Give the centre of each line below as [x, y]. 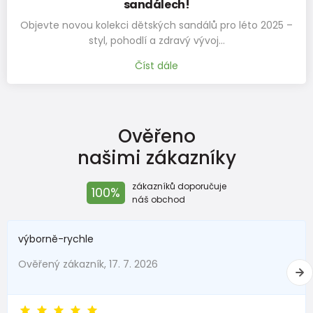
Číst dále [156, 65]
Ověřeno [156, 136]
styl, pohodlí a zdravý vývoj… [156, 40]
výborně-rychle [56, 239]
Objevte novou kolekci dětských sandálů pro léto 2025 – [156, 25]
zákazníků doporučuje [179, 186]
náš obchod [159, 199]
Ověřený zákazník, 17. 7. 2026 [88, 264]
